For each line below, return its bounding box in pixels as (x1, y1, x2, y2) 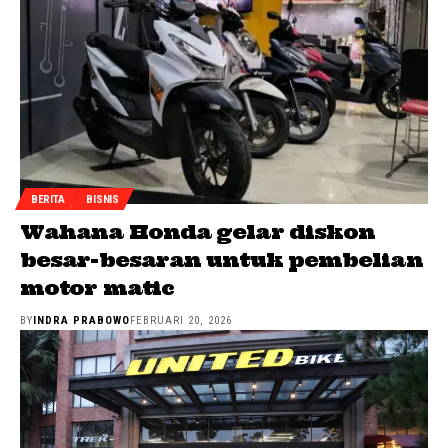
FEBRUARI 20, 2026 (130, 314, 233, 328)
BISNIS (86, 192, 119, 206)
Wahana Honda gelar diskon (20, 219, 376, 245)
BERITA (31, 192, 65, 206)
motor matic (20, 275, 175, 301)
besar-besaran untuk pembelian (20, 247, 423, 273)
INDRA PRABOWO (33, 314, 131, 328)
